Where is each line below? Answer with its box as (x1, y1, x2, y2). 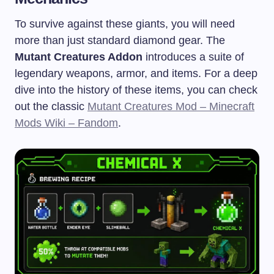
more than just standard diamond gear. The (15, 34, 225, 46)
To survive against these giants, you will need (15, 17, 235, 30)
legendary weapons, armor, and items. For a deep (15, 67, 257, 80)
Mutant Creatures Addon (15, 50, 143, 63)
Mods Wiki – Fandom (15, 116, 118, 129)
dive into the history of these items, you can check (15, 83, 257, 96)
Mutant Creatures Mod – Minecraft (87, 100, 254, 113)
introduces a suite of (143, 50, 244, 63)
